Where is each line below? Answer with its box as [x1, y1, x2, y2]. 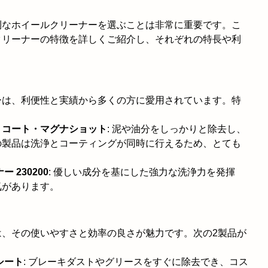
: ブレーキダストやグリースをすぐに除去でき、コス [23, 256, 248, 267]
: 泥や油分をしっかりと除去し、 [107, 123, 246, 134]
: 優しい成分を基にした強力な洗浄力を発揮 [48, 166, 235, 177]
